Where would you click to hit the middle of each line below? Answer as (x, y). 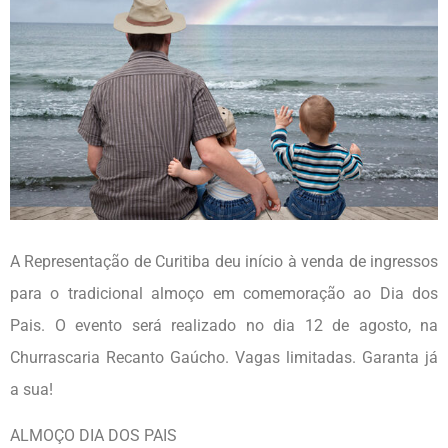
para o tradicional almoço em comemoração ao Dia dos (224, 293)
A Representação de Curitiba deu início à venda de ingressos (224, 261)
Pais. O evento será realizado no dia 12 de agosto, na (224, 325)
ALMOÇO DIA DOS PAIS (93, 436)
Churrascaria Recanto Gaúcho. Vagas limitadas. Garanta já (224, 357)
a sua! (31, 389)
